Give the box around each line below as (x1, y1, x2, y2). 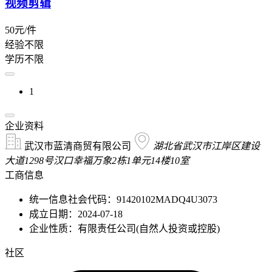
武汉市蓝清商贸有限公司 (22, 140, 134, 151)
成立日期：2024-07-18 (29, 208, 123, 219)
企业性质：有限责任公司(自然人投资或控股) (29, 223, 220, 234)
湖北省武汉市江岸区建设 (153, 140, 260, 151)
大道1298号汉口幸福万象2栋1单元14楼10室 (5, 155, 189, 166)
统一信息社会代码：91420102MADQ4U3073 (29, 194, 217, 205)
